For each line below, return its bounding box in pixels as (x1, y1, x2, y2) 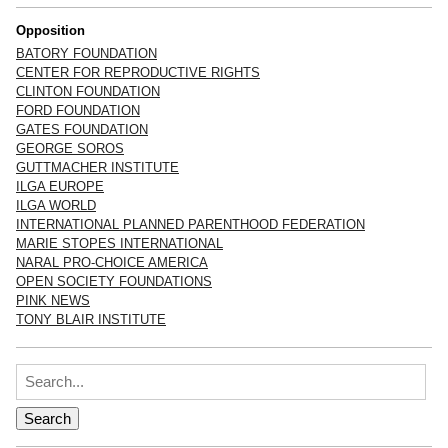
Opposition (16, 22, 85, 38)
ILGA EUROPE (16, 178, 104, 194)
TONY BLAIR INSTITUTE (16, 311, 166, 327)
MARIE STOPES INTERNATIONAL (16, 235, 223, 251)
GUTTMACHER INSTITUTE (16, 159, 179, 175)
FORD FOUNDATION (16, 102, 140, 118)
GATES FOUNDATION (16, 121, 148, 137)
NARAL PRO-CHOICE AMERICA (16, 254, 208, 270)
